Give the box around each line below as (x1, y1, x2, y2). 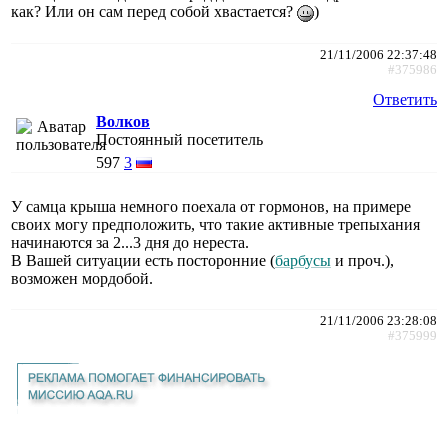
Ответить (373, 90, 437, 108)
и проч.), (331, 251, 394, 269)
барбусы (275, 251, 331, 269)
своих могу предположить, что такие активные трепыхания (11, 215, 420, 233)
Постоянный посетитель (96, 130, 263, 148)
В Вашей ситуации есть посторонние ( (11, 251, 275, 269)
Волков (96, 112, 150, 130)
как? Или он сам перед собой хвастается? (11, 2, 297, 20)
